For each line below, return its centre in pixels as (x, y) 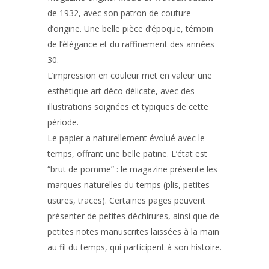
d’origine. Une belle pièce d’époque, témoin (130, 29)
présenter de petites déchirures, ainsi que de (133, 216)
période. (63, 122)
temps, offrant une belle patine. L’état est (127, 153)
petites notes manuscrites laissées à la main (133, 231)
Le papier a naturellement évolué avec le (126, 138)
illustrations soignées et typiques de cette (128, 107)
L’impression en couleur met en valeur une (130, 75)
